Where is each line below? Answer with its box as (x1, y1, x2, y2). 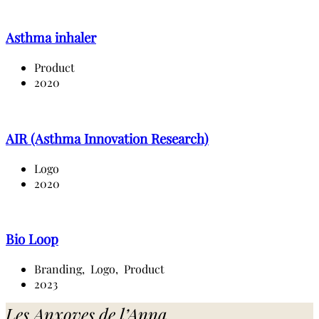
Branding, (34, 261, 88, 277)
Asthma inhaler (6, 28, 96, 47)
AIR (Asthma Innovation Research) (6, 129, 209, 147)
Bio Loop (6, 230, 58, 249)
